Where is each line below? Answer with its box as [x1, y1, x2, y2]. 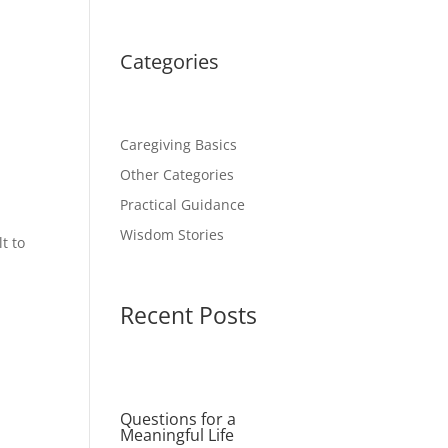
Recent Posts [120, 299, 258, 332]
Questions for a [120, 408, 237, 431]
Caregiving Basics [120, 135, 238, 155]
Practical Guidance [120, 195, 246, 215]
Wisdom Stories [120, 225, 225, 245]
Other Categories [120, 165, 235, 185]
